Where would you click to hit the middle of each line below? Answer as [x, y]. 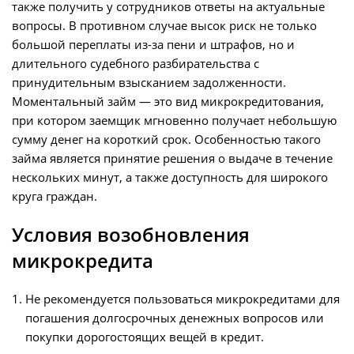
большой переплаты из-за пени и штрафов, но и [153, 45]
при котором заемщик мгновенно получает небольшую [174, 121]
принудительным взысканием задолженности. [149, 83]
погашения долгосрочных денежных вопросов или [175, 318]
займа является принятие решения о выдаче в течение [172, 158]
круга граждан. [55, 196]
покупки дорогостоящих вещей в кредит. [145, 337]
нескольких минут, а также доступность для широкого [170, 177]
